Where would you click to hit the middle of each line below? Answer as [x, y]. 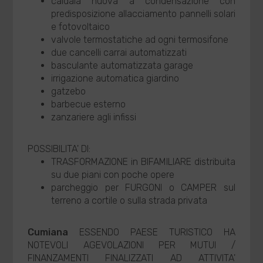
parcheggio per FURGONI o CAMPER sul [143, 188]
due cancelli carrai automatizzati [119, 53]
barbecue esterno [89, 104]
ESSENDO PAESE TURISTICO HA [152, 232]
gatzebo [69, 91]
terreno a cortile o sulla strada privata [129, 200]
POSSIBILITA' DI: [59, 149]
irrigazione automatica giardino [115, 78]
